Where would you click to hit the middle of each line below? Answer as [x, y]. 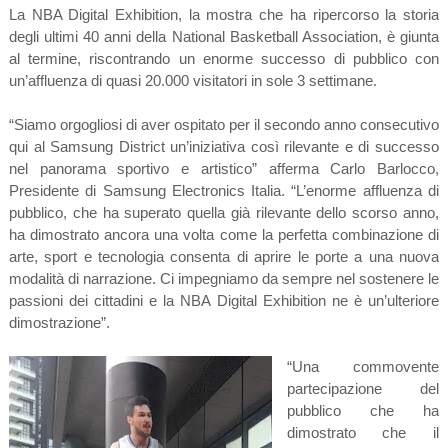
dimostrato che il [363, 432]
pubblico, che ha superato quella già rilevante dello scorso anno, [224, 212]
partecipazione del [363, 388]
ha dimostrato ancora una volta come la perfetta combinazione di [224, 234]
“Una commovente [363, 366]
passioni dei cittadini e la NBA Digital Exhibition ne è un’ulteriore [224, 300]
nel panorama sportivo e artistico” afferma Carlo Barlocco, [224, 168]
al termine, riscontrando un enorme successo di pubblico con [224, 58]
